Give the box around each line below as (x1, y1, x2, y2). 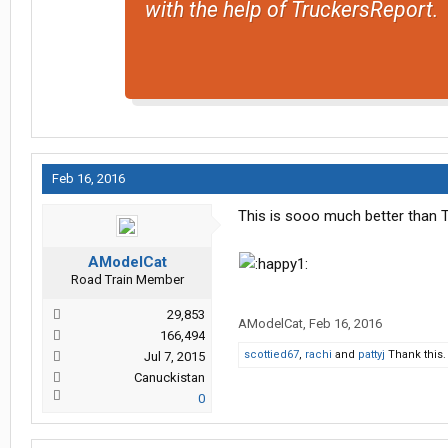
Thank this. (385, 348, 446, 362)
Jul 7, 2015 (144, 349, 205, 365)
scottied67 (244, 348, 299, 362)
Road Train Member (70, 272, 184, 288)
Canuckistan (134, 370, 205, 386)
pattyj (358, 348, 385, 362)
